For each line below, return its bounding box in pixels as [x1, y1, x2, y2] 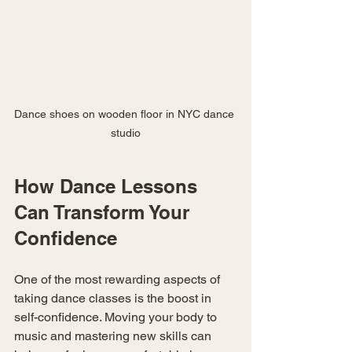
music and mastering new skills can [14, 328, 214, 343]
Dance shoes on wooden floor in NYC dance [14, 107, 237, 120]
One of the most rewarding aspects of [14, 271, 223, 287]
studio [111, 126, 141, 139]
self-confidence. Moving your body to [14, 309, 220, 324]
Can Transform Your [14, 200, 195, 223]
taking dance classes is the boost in [14, 290, 214, 306]
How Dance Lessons [14, 174, 203, 197]
